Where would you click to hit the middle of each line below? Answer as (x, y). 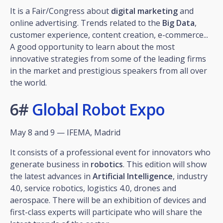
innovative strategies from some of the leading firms (108, 58)
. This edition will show (165, 164)
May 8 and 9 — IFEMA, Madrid (65, 132)
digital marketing (144, 11)
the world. (28, 82)
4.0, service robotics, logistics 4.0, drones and (93, 188)
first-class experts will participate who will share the (106, 212)
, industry (190, 176)
